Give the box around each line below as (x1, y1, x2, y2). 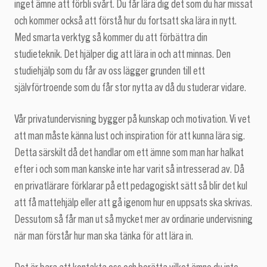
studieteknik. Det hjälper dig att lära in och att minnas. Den (14, 49, 231, 60)
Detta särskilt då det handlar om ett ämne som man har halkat (14, 147, 244, 159)
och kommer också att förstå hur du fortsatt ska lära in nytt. (14, 15, 237, 27)
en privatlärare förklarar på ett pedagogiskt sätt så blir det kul (14, 181, 247, 192)
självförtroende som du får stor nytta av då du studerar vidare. (14, 82, 247, 94)
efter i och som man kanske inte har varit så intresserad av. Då (14, 164, 244, 175)
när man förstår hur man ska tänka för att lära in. (14, 231, 194, 242)
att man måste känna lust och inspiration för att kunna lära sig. (14, 131, 245, 142)
